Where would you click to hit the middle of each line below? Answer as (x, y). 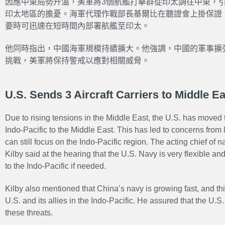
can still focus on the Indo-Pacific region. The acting (97, 142)
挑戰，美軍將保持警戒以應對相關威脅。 (77, 61)
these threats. (29, 212)
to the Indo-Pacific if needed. (55, 166)
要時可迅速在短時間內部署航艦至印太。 (77, 26)
